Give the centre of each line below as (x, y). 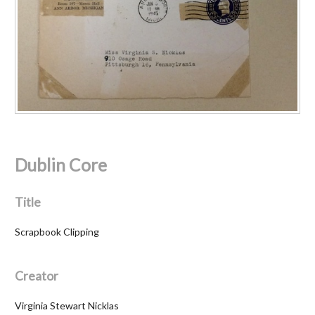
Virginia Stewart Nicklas (67, 305)
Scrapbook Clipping (57, 231)
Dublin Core (61, 165)
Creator (37, 276)
